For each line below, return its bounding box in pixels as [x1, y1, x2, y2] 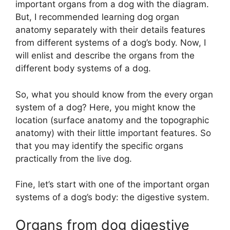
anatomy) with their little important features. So [15, 127, 211, 138]
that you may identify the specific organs [15, 140, 183, 151]
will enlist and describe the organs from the [15, 50, 195, 61]
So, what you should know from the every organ [15, 89, 213, 100]
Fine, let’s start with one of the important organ [15, 179, 209, 190]
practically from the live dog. [15, 153, 132, 164]
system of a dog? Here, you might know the [15, 102, 196, 112]
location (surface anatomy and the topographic [15, 114, 209, 125]
